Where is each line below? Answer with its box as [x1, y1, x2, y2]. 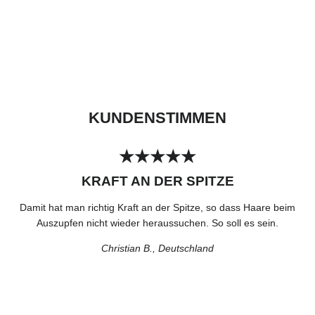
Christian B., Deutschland [101, 242, 214, 254]
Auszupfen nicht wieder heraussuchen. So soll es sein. [37, 217, 278, 229]
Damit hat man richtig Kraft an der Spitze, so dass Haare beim [20, 201, 295, 213]
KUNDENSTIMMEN [89, 108, 226, 127]
